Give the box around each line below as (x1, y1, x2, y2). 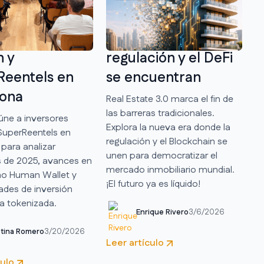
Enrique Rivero (136, 206, 189, 217)
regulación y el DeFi (105, 48, 233, 68)
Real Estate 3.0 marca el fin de (105, 92, 233, 106)
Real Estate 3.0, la (105, 9, 220, 29)
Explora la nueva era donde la (105, 120, 230, 134)
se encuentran (105, 67, 201, 88)
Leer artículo (105, 236, 164, 250)
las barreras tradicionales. (105, 106, 214, 120)
